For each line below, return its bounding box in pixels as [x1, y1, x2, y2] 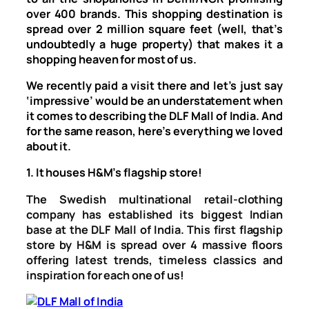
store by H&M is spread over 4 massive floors [26, 237, 283, 252]
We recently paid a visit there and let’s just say [26, 78, 283, 94]
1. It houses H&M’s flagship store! [26, 165, 202, 181]
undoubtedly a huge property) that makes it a [26, 36, 283, 52]
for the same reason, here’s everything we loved [26, 123, 283, 139]
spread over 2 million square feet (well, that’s [26, 21, 283, 37]
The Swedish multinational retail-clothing [26, 191, 283, 207]
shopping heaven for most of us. [26, 51, 197, 67]
